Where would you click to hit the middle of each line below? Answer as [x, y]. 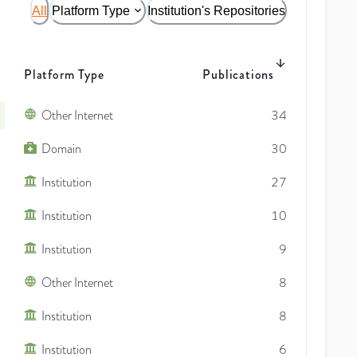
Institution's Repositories [216, 10]
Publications [238, 74]
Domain [61, 149]
